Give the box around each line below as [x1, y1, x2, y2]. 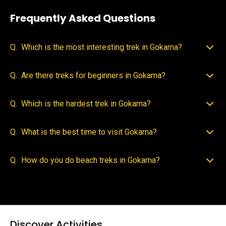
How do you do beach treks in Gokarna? [21, 155, 162, 165]
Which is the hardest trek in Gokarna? [21, 99, 153, 108]
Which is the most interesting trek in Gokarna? [21, 42, 184, 52]
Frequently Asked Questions [10, 11, 155, 25]
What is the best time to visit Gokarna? [21, 127, 157, 137]
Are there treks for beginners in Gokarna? [21, 71, 167, 80]
